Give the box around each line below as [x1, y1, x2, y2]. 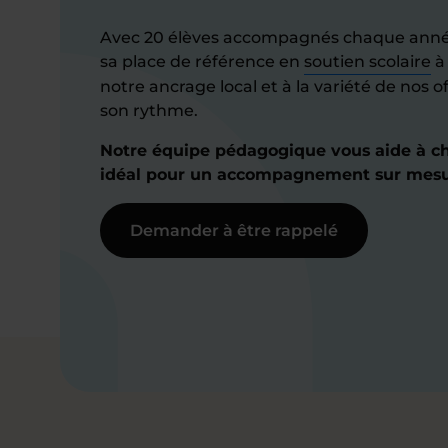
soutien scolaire [304, 52, 431, 71]
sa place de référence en [100, 52, 304, 71]
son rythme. [100, 101, 198, 120]
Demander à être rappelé [130, 221, 338, 240]
